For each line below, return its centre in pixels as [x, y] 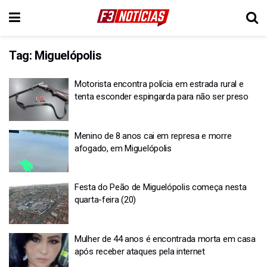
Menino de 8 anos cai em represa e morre [153, 136]
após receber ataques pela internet [140, 251]
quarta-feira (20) [105, 200]
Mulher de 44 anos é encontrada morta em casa [165, 239]
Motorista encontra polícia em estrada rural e [159, 84]
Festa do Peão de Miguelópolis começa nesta [161, 187]
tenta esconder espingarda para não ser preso [162, 97]
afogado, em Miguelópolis [123, 148]
